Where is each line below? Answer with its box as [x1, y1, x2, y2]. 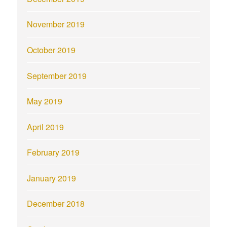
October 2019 [27, 44, 76, 56]
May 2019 [27, 95, 63, 107]
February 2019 [27, 146, 80, 159]
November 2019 [27, 18, 85, 30]
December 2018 [27, 198, 85, 210]
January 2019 [27, 172, 77, 184]
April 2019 [27, 121, 64, 133]
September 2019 [27, 69, 87, 82]
